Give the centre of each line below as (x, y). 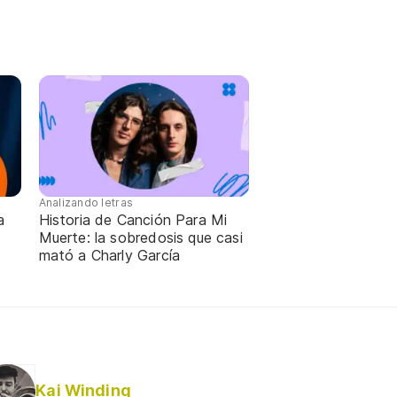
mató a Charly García (109, 256)
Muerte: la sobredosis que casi (140, 238)
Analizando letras (86, 203)
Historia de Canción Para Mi (133, 220)
